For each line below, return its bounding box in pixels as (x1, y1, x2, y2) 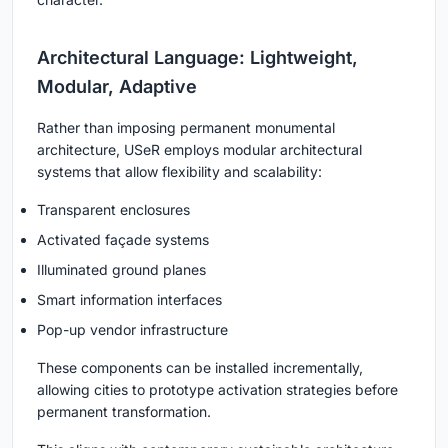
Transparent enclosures (37, 200, 190, 218)
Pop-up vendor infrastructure (37, 320, 228, 338)
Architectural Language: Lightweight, (37, 46, 358, 68)
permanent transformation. (37, 402, 211, 420)
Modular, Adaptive (37, 75, 197, 97)
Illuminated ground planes (37, 260, 206, 278)
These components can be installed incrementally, (37, 358, 363, 376)
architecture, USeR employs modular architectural (37, 140, 362, 158)
